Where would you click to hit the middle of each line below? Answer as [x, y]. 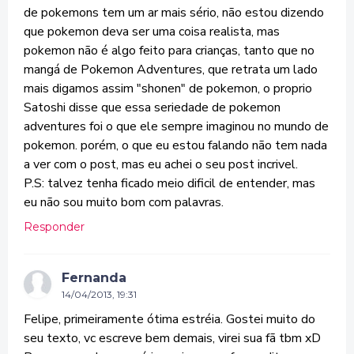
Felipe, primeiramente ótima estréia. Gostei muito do [169, 319]
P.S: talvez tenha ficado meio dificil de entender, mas [169, 183]
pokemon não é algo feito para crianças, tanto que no [169, 51]
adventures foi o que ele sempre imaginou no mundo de [176, 126]
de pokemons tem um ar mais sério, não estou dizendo [174, 13]
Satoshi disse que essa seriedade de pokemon [152, 107]
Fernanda [94, 278]
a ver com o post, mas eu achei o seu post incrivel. [161, 164]
